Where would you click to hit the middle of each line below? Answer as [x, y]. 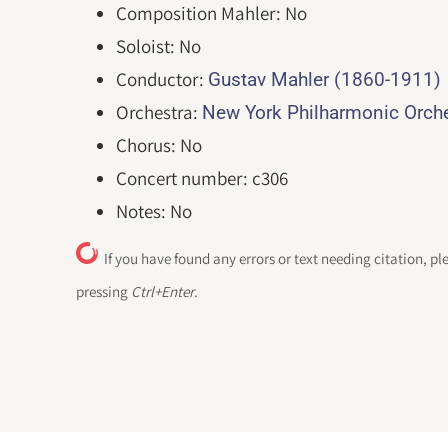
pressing [104, 291]
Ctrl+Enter [163, 291]
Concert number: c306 [202, 177]
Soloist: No [159, 45]
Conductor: [162, 78]
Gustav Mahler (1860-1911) [325, 79]
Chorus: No [159, 144]
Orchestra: [159, 111]
